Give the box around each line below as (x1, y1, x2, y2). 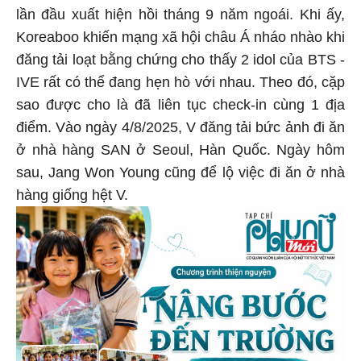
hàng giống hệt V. (16, 189, 128, 206)
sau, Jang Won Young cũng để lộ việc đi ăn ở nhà (16, 167, 345, 184)
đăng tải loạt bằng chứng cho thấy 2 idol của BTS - (16, 54, 345, 71)
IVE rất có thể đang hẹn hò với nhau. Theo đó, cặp (16, 77, 345, 93)
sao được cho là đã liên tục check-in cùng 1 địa (16, 99, 345, 116)
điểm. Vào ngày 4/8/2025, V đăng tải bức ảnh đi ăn (16, 122, 345, 139)
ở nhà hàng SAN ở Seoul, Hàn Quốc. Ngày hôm (16, 144, 345, 161)
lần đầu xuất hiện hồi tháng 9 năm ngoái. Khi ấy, (16, 9, 345, 26)
